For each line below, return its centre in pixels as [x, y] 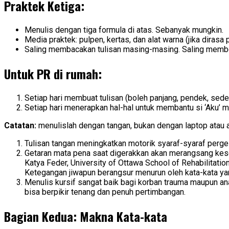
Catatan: [21, 126]
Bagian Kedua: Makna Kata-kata [86, 216]
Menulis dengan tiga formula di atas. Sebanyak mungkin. [124, 30]
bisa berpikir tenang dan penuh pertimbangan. [105, 192]
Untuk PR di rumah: [53, 74]
